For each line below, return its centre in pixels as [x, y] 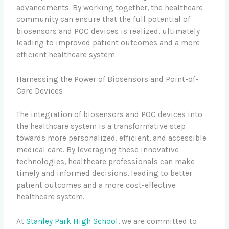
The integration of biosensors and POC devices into [110, 114]
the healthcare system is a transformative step [101, 126]
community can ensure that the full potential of [104, 19]
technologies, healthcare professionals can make [106, 161]
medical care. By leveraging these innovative [98, 150]
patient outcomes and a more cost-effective [96, 185]
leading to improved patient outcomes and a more [108, 43]
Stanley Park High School [72, 221]
